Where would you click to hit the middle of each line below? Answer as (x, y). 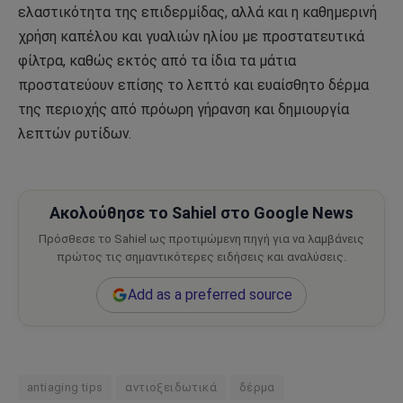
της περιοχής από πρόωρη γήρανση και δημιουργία (184, 110)
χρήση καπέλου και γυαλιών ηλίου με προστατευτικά (191, 37)
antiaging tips (65, 388)
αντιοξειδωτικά (171, 388)
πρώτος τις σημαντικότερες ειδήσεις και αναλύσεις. (201, 257)
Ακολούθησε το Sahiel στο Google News (201, 213)
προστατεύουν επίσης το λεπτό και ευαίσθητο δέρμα (193, 85)
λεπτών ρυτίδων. (75, 134)
